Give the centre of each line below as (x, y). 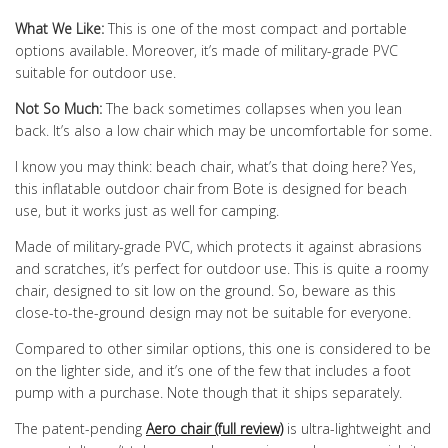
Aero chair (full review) (214, 429)
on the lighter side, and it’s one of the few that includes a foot (213, 371)
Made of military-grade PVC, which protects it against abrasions (218, 247)
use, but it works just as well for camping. (147, 211)
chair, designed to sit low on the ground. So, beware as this (205, 291)
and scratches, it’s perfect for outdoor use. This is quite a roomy (221, 269)
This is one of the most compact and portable (255, 29)
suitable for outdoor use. (95, 73)
